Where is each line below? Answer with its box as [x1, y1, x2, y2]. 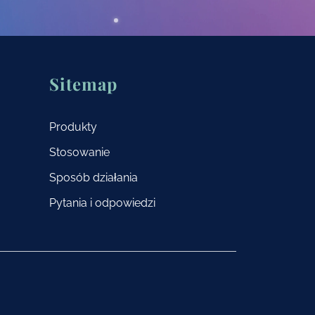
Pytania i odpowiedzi [49, 196, 155, 210]
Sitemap [49, 72, 117, 96]
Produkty [49, 120, 97, 134]
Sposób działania [49, 171, 138, 185]
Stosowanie [49, 146, 110, 160]
